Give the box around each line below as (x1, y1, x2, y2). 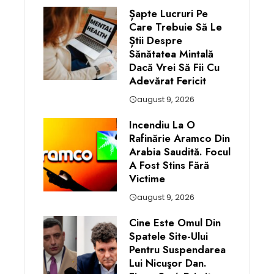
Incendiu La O (129, 117, 195, 132)
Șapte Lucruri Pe (129, 6, 208, 21)
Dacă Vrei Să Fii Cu (129, 59, 220, 75)
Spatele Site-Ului (129, 228, 208, 243)
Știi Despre (129, 32, 182, 48)
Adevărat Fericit (129, 73, 206, 88)
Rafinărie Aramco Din (129, 130, 230, 146)
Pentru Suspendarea (129, 242, 226, 257)
